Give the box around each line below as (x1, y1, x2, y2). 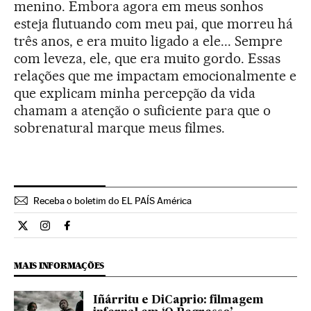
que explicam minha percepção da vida (14, 84, 256, 101)
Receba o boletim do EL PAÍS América (33, 194, 192, 206)
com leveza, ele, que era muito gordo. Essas (14, 49, 281, 67)
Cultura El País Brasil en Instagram (44, 224, 210, 238)
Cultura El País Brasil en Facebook (67, 224, 230, 238)
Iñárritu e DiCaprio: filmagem (93, 294, 264, 306)
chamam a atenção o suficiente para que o (14, 101, 271, 119)
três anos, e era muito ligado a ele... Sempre (14, 32, 283, 49)
